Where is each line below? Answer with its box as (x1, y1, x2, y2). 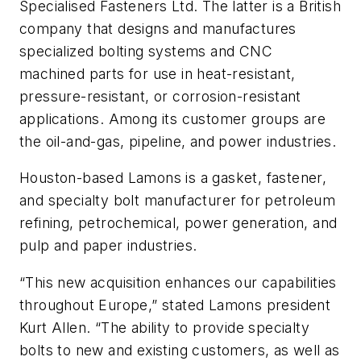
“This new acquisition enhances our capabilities (19, 274, 337, 292)
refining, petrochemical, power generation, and (19, 214, 338, 232)
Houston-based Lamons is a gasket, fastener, (19, 169, 327, 187)
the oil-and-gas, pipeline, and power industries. (19, 132, 337, 150)
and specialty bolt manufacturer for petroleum (19, 192, 335, 210)
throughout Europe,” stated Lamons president (19, 297, 331, 314)
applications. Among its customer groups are (19, 110, 326, 127)
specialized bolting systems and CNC (19, 42, 272, 60)
